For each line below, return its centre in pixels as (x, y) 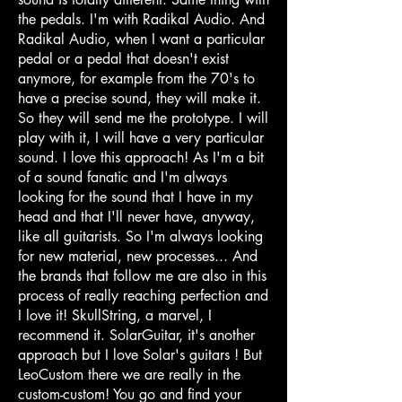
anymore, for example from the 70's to (136, 78)
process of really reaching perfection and (143, 295)
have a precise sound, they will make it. (140, 98)
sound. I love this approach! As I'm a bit (141, 157)
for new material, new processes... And (138, 256)
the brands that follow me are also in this (142, 275)
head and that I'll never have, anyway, (136, 216)
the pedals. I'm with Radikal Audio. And (141, 19)
